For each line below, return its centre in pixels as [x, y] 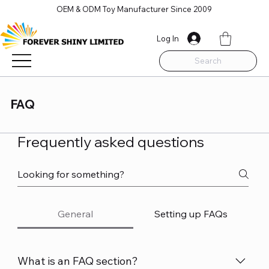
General [76, 213]
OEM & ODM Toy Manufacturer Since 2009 [134, 9]
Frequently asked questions [111, 141]
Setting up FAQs [191, 213]
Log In [168, 39]
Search [208, 60]
